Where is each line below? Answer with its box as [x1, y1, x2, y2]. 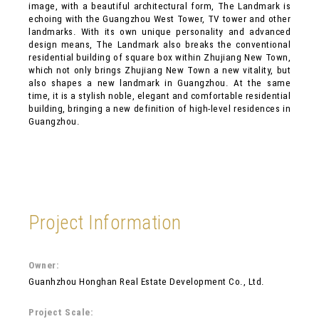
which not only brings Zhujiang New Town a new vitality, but [28, 64, 291, 75]
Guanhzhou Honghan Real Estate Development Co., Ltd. [28, 276, 265, 288]
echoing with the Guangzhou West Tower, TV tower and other [28, 13, 291, 24]
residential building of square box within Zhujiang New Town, [28, 51, 291, 63]
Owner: [28, 260, 59, 271]
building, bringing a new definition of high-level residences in [28, 103, 291, 114]
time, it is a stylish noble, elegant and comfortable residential [28, 90, 291, 101]
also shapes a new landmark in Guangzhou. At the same [28, 77, 291, 88]
